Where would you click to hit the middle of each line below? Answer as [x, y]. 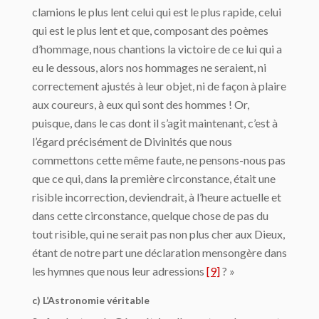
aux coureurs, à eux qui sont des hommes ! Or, [141, 105]
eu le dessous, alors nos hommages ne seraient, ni [149, 68]
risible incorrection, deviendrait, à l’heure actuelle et [157, 197]
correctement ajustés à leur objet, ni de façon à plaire [159, 86]
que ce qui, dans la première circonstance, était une [154, 179]
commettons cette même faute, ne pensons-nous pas [159, 160]
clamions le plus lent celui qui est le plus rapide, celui [157, 12]
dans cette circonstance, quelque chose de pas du [150, 216]
